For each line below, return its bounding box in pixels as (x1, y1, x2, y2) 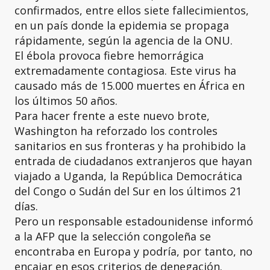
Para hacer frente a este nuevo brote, (14, 108, 210, 123)
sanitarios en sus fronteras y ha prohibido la (14, 138, 246, 153)
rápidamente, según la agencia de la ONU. (14, 33, 233, 48)
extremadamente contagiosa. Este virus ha (14, 63, 236, 78)
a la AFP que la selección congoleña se (14, 228, 211, 243)
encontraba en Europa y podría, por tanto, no (14, 243, 253, 259)
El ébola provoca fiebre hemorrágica (14, 48, 204, 63)
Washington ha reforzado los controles (14, 123, 218, 138)
